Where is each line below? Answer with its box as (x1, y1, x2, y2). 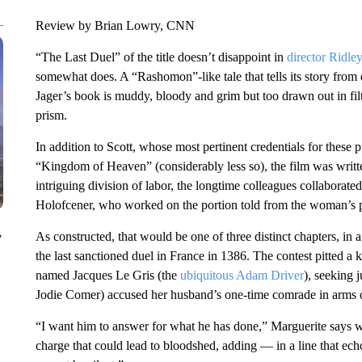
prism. (35, 108, 67, 122)
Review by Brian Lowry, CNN (35, 19, 195, 32)
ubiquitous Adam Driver (179, 268, 304, 282)
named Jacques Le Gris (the (35, 268, 180, 282)
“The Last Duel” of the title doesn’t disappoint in (35, 50, 287, 64)
